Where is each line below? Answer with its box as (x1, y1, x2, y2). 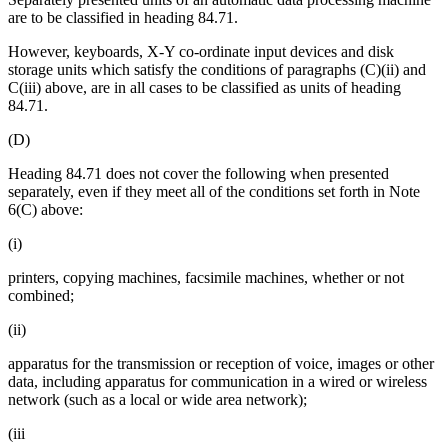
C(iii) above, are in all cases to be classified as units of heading (8, 79, 401, 97)
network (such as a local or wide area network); (8, 391, 307, 409)
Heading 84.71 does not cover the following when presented (8, 165, 389, 183)
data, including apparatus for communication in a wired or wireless (8, 373, 427, 391)
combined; (8, 287, 74, 305)
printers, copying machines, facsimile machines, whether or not (8, 269, 404, 287)
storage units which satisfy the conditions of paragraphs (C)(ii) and (8, 61, 426, 79)
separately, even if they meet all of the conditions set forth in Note (8, 183, 420, 201)
